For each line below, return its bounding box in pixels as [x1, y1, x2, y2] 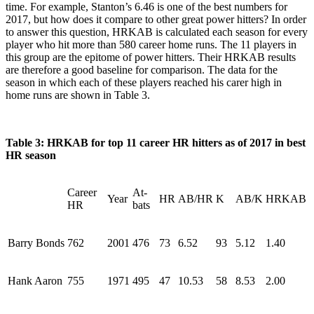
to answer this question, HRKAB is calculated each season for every [6, 25, 308, 38]
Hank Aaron [8, 274, 62, 287]
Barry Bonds [8, 236, 64, 249]
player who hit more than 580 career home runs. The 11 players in [6, 38, 296, 50]
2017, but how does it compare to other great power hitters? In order [6, 13, 306, 25]
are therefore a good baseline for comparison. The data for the [6, 63, 278, 76]
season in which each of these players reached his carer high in [6, 76, 282, 88]
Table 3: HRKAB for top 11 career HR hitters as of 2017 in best [6, 136, 306, 149]
